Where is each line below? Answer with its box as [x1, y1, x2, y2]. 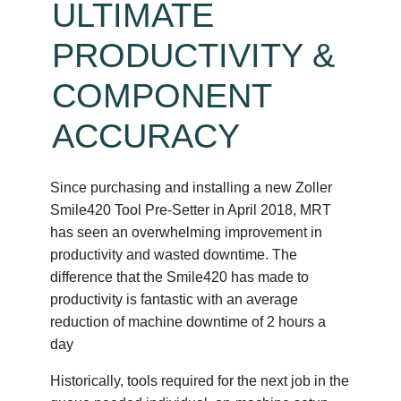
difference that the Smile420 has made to [50, 269, 310, 285]
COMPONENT [52, 76, 272, 115]
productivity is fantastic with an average [50, 291, 299, 307]
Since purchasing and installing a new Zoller [50, 179, 333, 195]
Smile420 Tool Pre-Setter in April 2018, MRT [50, 201, 332, 218]
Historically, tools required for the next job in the [50, 372, 350, 388]
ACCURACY [52, 116, 241, 155]
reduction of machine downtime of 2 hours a [50, 313, 327, 329]
